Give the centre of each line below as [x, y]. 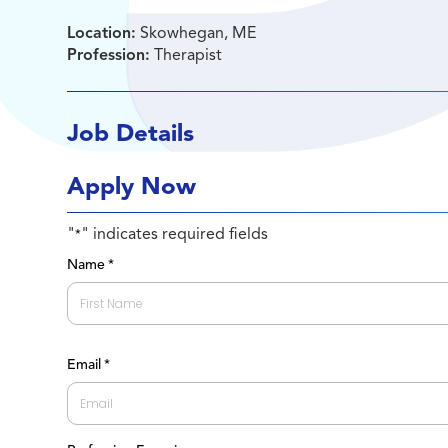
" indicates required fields [175, 234]
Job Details [131, 133]
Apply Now [132, 186]
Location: [102, 33]
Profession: [109, 55]
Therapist [186, 55]
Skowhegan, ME [196, 33]
